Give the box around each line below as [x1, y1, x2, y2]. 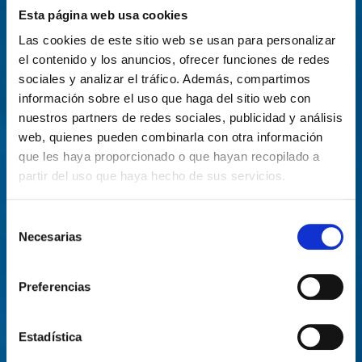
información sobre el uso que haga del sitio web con [19, 91, 311, 106]
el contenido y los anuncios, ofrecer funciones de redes [19, 53, 330, 67]
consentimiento [6, 251, 87, 266]
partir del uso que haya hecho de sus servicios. [19, 169, 286, 183]
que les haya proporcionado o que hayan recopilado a [19, 149, 320, 164]
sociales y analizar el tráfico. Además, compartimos [19, 72, 311, 86]
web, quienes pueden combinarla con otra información [19, 130, 323, 145]
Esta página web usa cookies [19, 7, 187, 22]
